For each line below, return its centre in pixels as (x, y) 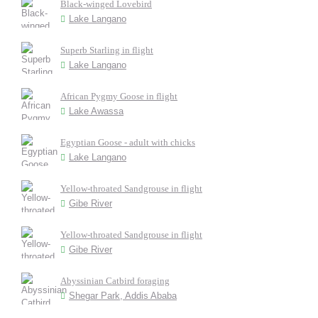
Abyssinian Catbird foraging (115, 281)
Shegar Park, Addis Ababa (123, 296)
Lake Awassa (96, 111)
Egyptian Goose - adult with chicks (128, 142)
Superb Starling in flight (107, 50)
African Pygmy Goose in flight (119, 96)
